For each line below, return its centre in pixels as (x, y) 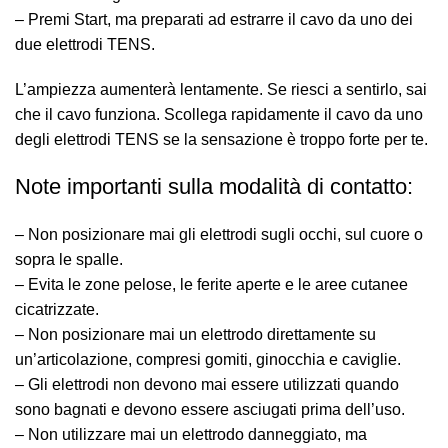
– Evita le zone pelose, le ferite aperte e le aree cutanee (211, 284)
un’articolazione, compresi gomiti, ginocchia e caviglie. (208, 359)
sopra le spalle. (69, 259)
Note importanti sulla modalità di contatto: (214, 186)
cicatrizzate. (57, 309)
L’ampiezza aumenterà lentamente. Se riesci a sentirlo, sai (221, 89)
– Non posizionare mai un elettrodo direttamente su (195, 334)
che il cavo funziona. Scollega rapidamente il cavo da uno (219, 114)
